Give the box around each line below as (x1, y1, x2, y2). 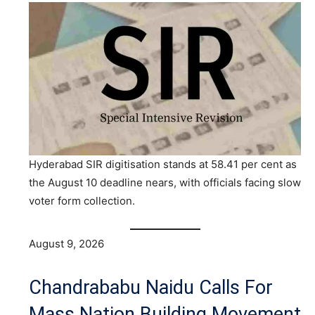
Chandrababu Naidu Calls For (29, 276, 273, 300)
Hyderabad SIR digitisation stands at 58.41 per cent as (29, 157, 297, 171)
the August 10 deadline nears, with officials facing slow (29, 175, 301, 189)
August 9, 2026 (29, 237, 104, 251)
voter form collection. (29, 193, 135, 207)
